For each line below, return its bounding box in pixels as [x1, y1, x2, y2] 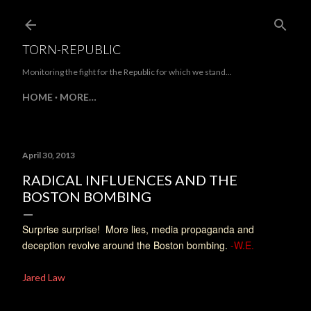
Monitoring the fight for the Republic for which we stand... [22, 67, 232, 77]
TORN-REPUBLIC [22, 42, 121, 57]
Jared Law [22, 271, 65, 283]
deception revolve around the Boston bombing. [22, 238, 230, 252]
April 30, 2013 [22, 150, 75, 160]
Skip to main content [91, 9, 220, 26]
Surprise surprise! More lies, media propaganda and [22, 222, 254, 236]
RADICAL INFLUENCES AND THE [22, 171, 237, 188]
